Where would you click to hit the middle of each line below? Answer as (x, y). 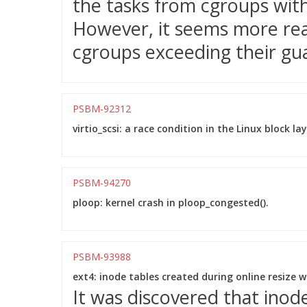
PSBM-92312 (102, 109)
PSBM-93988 (102, 257)
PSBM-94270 (102, 183)
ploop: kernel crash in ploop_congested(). (171, 202)
